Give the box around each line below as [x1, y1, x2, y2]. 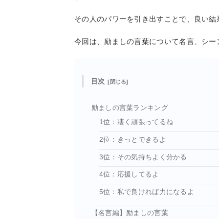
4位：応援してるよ [99, 171, 159, 178]
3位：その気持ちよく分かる [99, 153, 187, 161]
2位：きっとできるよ [99, 135, 166, 143]
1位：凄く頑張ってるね [99, 118, 174, 126]
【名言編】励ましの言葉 [91, 209, 168, 217]
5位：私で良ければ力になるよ [99, 188, 195, 196]
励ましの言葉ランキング [91, 104, 168, 111]
